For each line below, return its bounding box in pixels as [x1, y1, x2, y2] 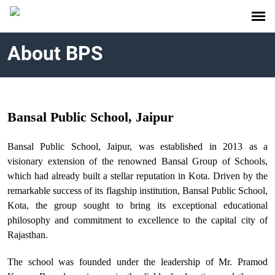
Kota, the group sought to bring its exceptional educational [7, 200, 268, 211]
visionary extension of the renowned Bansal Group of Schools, [7, 156, 268, 166]
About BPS [7, 42, 103, 65]
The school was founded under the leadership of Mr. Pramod [7, 257, 268, 267]
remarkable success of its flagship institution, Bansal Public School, [7, 185, 268, 196]
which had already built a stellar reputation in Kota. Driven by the [7, 171, 268, 181]
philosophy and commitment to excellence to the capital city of [7, 215, 268, 225]
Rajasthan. [7, 230, 48, 240]
